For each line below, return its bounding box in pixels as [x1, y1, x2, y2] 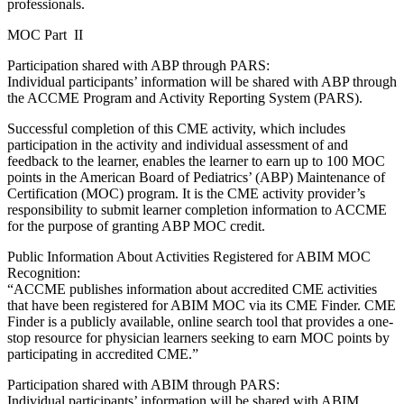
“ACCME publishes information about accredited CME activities [7, 280, 377, 297]
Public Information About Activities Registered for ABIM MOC [7, 248, 371, 264]
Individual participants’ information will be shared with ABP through [7, 73, 397, 89]
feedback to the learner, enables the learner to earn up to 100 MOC [7, 152, 385, 169]
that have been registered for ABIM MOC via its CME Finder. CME [7, 297, 396, 313]
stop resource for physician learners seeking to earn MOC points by [7, 329, 390, 345]
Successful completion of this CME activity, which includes [7, 120, 345, 136]
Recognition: [7, 264, 80, 280]
